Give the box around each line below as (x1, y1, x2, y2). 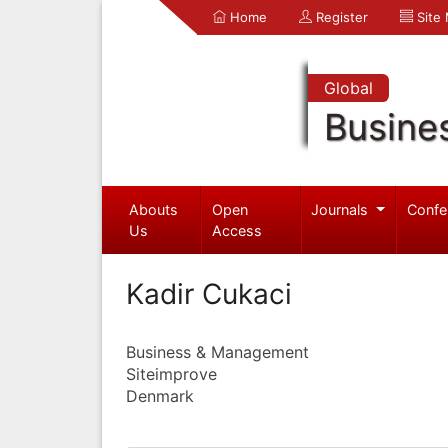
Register (312, 9, 368, 25)
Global (323, 78, 373, 98)
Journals (311, 200, 373, 218)
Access (212, 221, 263, 239)
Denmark (126, 385, 194, 406)
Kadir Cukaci (126, 276, 292, 311)
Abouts (128, 200, 178, 218)
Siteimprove (126, 363, 217, 384)
